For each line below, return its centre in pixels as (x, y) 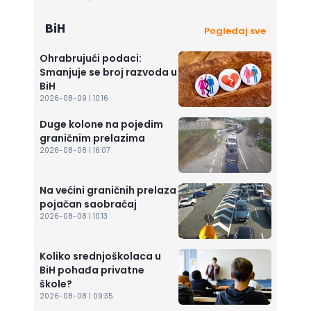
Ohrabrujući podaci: (91, 59)
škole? (56, 284)
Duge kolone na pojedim (101, 125)
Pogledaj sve (235, 31)
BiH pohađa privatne (92, 270)
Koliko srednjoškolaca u (100, 257)
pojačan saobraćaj (88, 204)
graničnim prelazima (92, 138)
